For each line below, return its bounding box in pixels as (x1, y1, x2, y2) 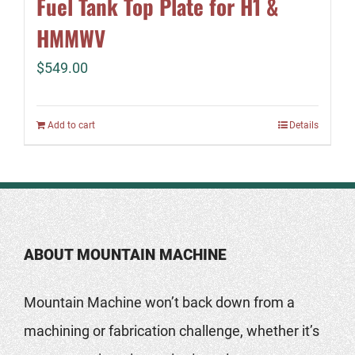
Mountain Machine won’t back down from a (24, 293, 295, 311)
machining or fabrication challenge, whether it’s (24, 322, 319, 339)
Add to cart (48, 120, 95, 132)
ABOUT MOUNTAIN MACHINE (24, 245, 227, 264)
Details (289, 120, 319, 132)
